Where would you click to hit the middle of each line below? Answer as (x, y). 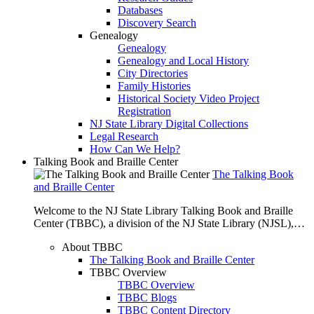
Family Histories (154, 86)
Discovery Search (157, 23)
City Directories (153, 73)
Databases (140, 10)
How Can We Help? (135, 149)
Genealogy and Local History (183, 61)
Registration (144, 111)
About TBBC (92, 247)
